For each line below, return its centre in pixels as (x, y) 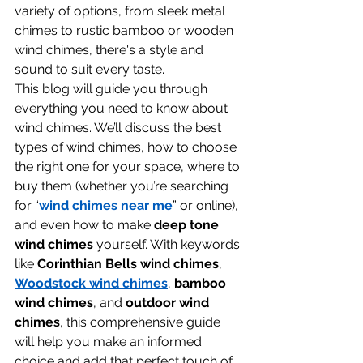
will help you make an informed (110, 342)
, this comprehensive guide (142, 322)
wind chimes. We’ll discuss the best (120, 128)
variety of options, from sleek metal (122, 11)
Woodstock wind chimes (91, 283)
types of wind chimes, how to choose (127, 147)
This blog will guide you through (113, 89)
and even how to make (84, 225)
